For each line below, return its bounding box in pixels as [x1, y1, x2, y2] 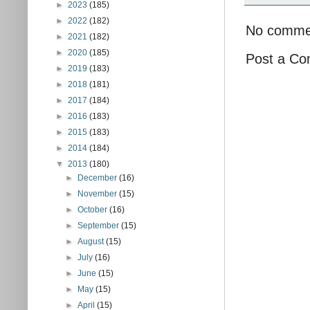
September [77, 221, 122, 230]
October [77, 205, 110, 215]
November [77, 189, 120, 199]
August [77, 237, 107, 246]
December [77, 173, 120, 183]
